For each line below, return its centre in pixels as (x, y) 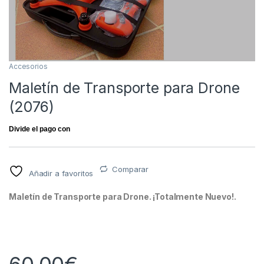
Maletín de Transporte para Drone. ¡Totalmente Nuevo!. (123, 196)
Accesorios (28, 66)
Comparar (131, 169)
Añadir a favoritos (61, 173)
